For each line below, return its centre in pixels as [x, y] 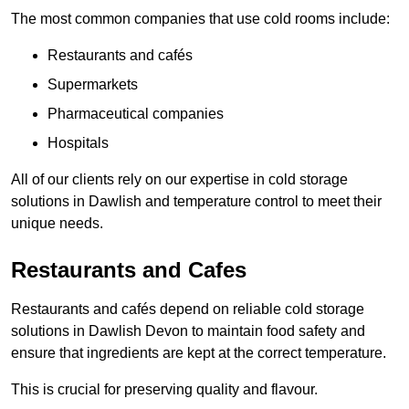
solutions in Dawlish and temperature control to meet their [196, 202]
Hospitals [78, 143]
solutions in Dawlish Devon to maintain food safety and [188, 331]
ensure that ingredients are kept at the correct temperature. [199, 353]
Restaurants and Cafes [129, 270]
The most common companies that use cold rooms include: [200, 19]
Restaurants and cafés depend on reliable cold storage [188, 309]
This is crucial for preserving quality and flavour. [164, 390]
